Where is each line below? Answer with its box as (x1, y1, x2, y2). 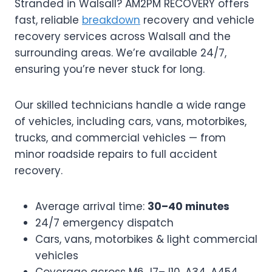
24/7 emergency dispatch (35, 216, 174, 230)
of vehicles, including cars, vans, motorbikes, (15, 114, 246, 129)
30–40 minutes (148, 199, 229, 214)
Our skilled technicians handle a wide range (15, 98, 246, 112)
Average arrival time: (35, 199, 148, 214)
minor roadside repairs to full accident (15, 147, 217, 161)
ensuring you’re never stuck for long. (15, 62, 205, 76)
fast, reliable (15, 13, 82, 27)
